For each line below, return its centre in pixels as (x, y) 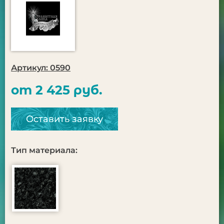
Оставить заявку (64, 119)
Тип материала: (44, 150)
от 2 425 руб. (57, 90)
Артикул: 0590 (41, 68)
